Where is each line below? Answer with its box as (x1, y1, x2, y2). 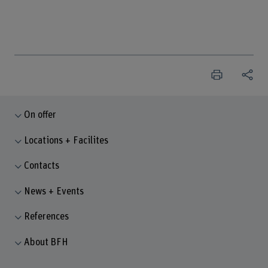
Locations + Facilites (24, 135, 109, 145)
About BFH (24, 237, 69, 248)
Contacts (24, 161, 60, 171)
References (24, 212, 69, 222)
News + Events (24, 186, 84, 196)
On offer (24, 109, 57, 120)
